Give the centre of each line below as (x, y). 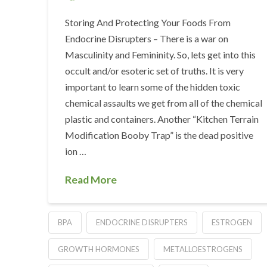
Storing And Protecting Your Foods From (148, 22)
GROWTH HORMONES (98, 249)
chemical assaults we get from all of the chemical (164, 103)
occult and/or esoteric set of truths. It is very (155, 70)
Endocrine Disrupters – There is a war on (147, 38)
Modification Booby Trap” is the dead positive (159, 135)
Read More (91, 179)
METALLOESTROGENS (203, 249)
